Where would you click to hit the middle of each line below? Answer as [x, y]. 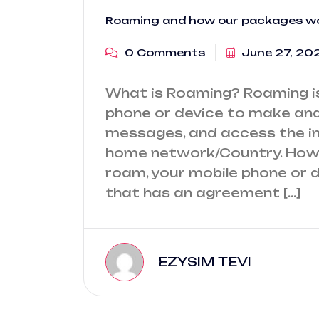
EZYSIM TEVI [205, 262]
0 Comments [163, 52]
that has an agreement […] [203, 193]
